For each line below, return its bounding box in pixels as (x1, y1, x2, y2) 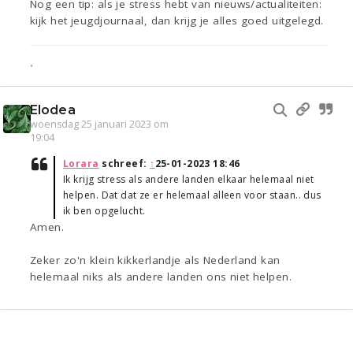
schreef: (98, 157, 150, 171)
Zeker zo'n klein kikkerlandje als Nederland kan (30, 253, 281, 268)
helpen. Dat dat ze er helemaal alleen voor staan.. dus (63, 188, 321, 203)
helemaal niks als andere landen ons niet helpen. (30, 269, 292, 284)
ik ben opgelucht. (63, 204, 146, 218)
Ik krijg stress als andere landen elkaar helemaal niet (63, 173, 314, 187)
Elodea (30, 102, 76, 118)
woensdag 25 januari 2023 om (30, 117, 169, 132)
